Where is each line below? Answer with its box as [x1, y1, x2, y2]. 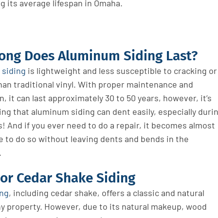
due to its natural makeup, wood [82, 200, 207, 212]
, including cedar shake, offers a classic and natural [8, 187, 204, 198]
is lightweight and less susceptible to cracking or [25, 65, 217, 76]
